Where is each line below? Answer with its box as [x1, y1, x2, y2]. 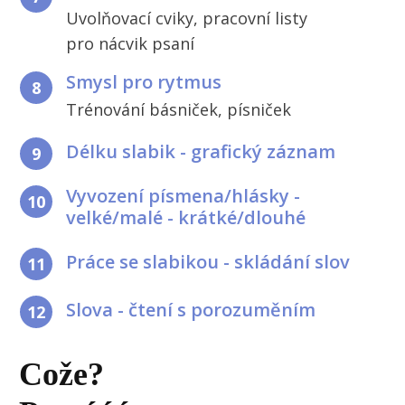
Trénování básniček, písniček [66, 98, 292, 120]
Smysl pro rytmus [66, 69, 222, 94]
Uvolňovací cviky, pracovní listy [66, 6, 308, 29]
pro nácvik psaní [66, 32, 195, 54]
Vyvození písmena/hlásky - [66, 183, 301, 208]
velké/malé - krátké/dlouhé [66, 204, 306, 230]
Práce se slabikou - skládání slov [66, 249, 351, 274]
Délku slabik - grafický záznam [66, 138, 336, 164]
